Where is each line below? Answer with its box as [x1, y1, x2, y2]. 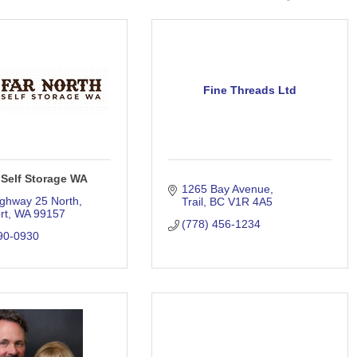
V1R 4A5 [228, 195, 273, 209]
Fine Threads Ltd [202, 83, 296, 96]
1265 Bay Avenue [182, 182, 270, 196]
